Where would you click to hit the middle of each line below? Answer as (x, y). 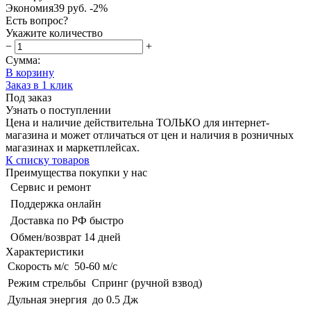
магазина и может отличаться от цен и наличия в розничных (150, 135)
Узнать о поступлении (58, 110)
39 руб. (70, 8)
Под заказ (28, 97)
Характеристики (45, 251)
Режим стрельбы (47, 283)
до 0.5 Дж (115, 299)
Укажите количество (54, 33)
